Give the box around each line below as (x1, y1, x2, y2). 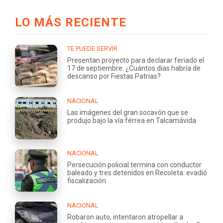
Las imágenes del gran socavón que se (67, 108, 188, 116)
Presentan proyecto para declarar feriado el (67, 56, 204, 64)
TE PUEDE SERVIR (67, 44, 117, 52)
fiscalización (67, 176, 106, 185)
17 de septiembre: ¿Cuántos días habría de (67, 64, 201, 72)
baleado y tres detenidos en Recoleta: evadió (67, 168, 207, 177)
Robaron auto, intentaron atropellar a (67, 213, 183, 221)
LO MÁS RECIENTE (15, 15, 126, 29)
